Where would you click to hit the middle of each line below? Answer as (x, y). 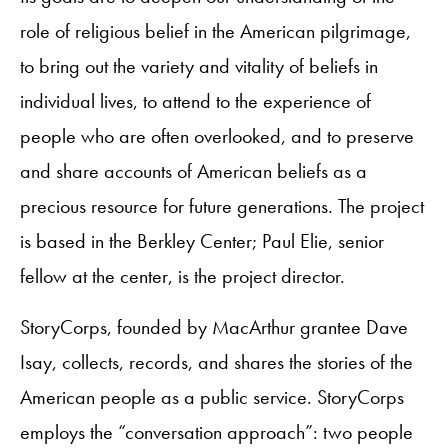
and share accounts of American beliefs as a (193, 171)
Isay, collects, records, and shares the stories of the (216, 362)
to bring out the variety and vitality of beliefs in (199, 66)
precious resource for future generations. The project (222, 206)
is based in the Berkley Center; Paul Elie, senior (202, 241)
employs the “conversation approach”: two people (216, 432)
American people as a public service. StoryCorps (212, 397)
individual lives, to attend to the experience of (195, 101)
